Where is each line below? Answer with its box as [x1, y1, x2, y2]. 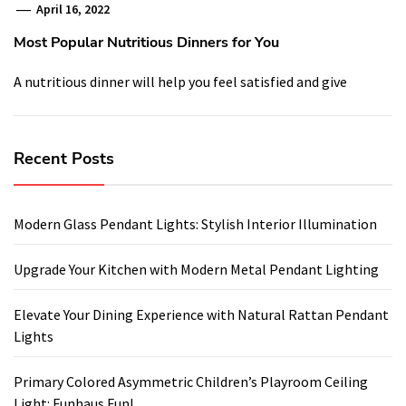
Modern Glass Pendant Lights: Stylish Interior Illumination [14, 215, 377, 234]
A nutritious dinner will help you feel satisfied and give [14, 72, 347, 92]
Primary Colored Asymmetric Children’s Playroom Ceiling [14, 372, 368, 391]
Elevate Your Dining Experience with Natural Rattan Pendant [14, 305, 389, 324]
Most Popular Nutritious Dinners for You [14, 33, 279, 53]
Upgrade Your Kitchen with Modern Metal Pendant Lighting [14, 260, 379, 279]
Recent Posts [14, 148, 114, 170]
